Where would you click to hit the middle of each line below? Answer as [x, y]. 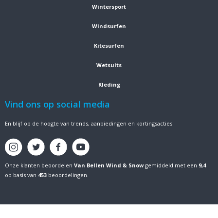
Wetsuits [109, 65]
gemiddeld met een [171, 165]
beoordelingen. [68, 175]
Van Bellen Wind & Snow [109, 165]
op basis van [21, 175]
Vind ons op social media [57, 104]
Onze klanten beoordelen [39, 165]
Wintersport [109, 7]
